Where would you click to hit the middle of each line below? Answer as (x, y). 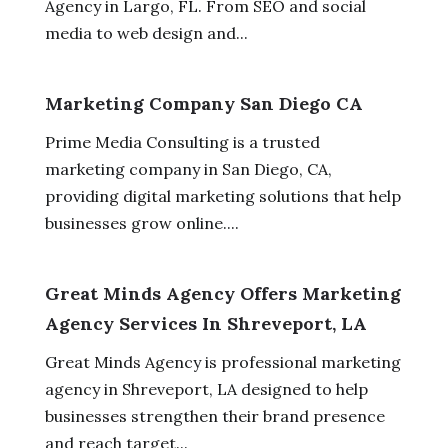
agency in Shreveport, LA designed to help (206, 388)
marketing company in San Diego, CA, (188, 168)
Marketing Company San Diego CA (203, 103)
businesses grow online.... (141, 222)
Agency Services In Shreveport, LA (205, 323)
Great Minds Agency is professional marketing (222, 361)
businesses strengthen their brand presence (214, 415)
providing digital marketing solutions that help (222, 195)
